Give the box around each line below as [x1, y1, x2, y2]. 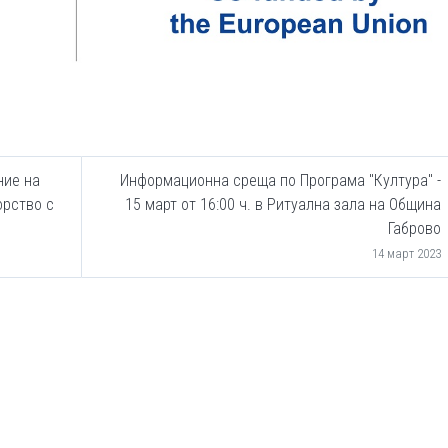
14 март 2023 [372, 246, 441, 262]
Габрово [388, 219, 441, 239]
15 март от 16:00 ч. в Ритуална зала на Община [125, 195, 441, 215]
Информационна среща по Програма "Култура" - [120, 171, 441, 191]
